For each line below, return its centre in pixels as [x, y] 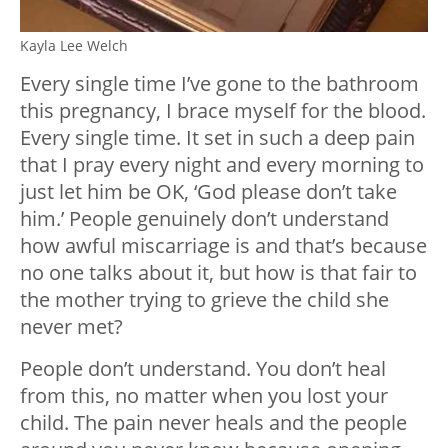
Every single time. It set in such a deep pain [217, 138]
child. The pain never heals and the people [213, 423]
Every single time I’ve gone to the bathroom [219, 84]
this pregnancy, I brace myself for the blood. [223, 111]
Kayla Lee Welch [74, 46]
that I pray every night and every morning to [222, 165]
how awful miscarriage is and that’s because [223, 246]
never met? [71, 327]
